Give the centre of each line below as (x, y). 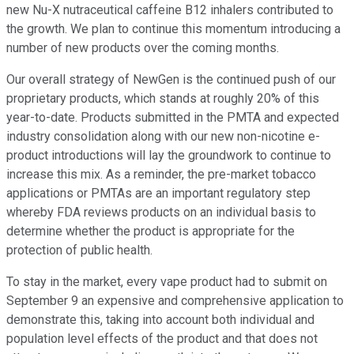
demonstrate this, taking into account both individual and (160, 320)
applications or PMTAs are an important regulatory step (158, 194)
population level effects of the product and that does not (162, 339)
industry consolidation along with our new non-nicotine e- (163, 137)
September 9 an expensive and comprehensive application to (175, 301)
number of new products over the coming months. (143, 48)
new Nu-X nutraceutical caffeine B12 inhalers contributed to (170, 10)
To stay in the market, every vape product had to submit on (167, 282)
